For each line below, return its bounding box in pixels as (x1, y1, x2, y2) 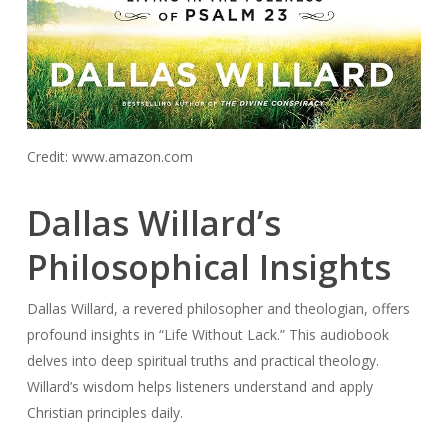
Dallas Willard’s (26, 200, 281, 247)
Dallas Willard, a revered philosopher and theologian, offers (26, 299, 410, 319)
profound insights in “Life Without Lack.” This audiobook (26, 325, 389, 345)
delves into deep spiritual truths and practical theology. (26, 351, 379, 371)
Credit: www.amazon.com (26, 147, 193, 167)
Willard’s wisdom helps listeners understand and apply (26, 377, 373, 397)
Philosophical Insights (26, 244, 391, 291)
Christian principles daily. (26, 403, 183, 423)
